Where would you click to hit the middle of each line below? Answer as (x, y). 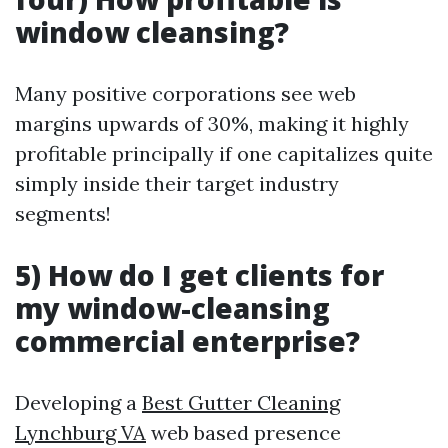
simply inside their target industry (177, 183)
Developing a (78, 402)
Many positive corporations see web (185, 93)
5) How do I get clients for (199, 275)
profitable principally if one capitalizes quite (224, 153)
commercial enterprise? (187, 341)
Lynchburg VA (80, 432)
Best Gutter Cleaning (241, 402)
